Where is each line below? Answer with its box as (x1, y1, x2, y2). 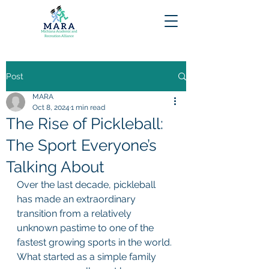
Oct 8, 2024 (32, 103, 70, 112)
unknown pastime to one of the (17, 222, 156, 234)
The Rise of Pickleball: (6, 115, 163, 133)
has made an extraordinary (17, 193, 138, 205)
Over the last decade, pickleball (17, 179, 158, 190)
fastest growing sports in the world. (17, 237, 174, 248)
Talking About (6, 158, 104, 176)
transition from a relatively (17, 208, 134, 219)
